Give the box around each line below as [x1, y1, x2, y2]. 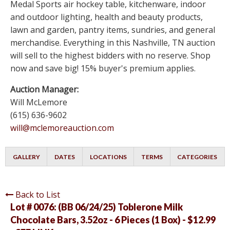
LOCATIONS [89, 153, 127, 161]
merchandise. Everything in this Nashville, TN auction [10, 37, 215, 49]
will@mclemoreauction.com [10, 122, 114, 134]
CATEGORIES [177, 153, 218, 161]
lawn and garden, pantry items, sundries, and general [10, 24, 215, 36]
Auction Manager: [10, 84, 79, 95]
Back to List [15, 189, 60, 201]
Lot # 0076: [10, 201, 58, 213]
